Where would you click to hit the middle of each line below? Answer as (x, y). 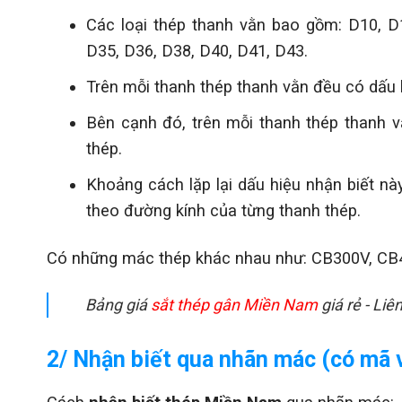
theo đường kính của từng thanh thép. (223, 210)
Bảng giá (117, 304)
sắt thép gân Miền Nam (235, 304)
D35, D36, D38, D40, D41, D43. (197, 50)
